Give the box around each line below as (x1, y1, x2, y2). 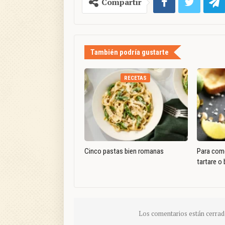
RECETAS (124, 75, 147, 82)
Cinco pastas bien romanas (84, 146, 164, 156)
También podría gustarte (90, 48, 169, 57)
